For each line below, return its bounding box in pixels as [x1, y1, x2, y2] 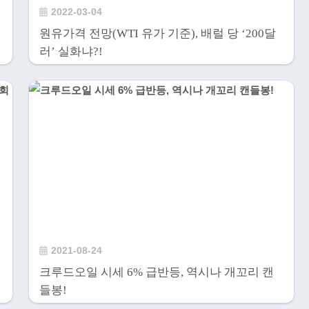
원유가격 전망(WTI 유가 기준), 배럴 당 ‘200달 [39, 26, 276, 40]
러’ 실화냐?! [39, 44, 103, 58]
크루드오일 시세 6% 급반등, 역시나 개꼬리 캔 [39, 266, 274, 279]
